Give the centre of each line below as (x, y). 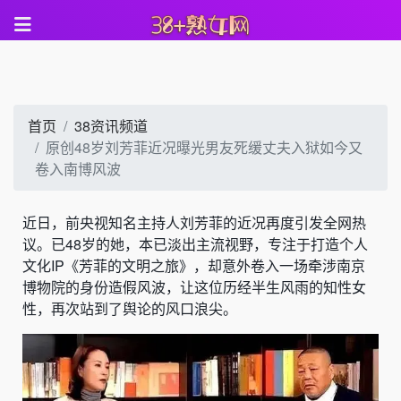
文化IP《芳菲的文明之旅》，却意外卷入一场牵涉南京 (194, 265)
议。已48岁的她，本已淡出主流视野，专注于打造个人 (195, 244)
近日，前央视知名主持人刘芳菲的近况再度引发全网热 (194, 222)
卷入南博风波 (78, 169)
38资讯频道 (111, 126)
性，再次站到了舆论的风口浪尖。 (130, 308)
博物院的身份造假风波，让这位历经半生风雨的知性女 (194, 287)
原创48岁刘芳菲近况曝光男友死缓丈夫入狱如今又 (204, 147)
